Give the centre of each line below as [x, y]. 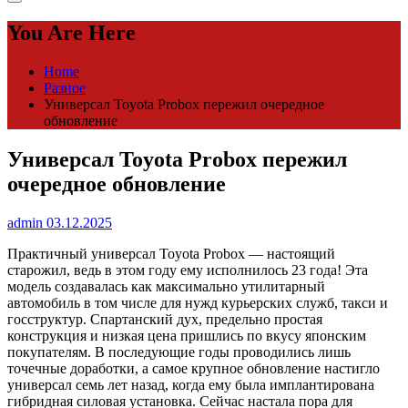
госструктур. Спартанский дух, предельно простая [165, 320]
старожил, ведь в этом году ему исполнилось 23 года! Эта [188, 270]
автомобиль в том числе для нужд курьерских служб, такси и [198, 303]
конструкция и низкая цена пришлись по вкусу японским [187, 336]
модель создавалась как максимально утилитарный [166, 287]
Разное [65, 88]
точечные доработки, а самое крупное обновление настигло [194, 369]
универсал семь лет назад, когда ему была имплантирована [191, 385]
